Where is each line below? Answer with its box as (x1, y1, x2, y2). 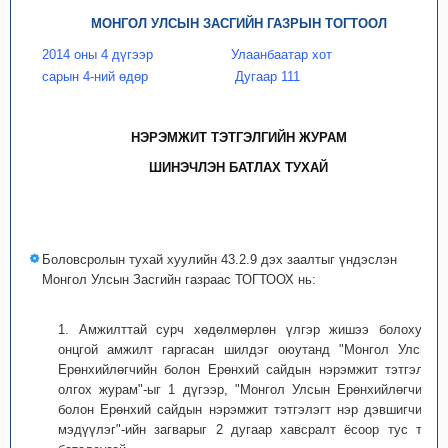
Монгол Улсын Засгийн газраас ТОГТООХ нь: (42, 272, 316, 287)
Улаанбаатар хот (231, 47, 333, 62)
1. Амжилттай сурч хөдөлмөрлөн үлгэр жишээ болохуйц (58, 322, 436, 337)
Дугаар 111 (234, 69, 300, 84)
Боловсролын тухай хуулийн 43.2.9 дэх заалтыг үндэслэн (42, 252, 397, 267)
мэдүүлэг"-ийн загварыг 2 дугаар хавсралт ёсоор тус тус (58, 422, 436, 437)
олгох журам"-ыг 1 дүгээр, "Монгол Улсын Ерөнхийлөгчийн (58, 382, 436, 397)
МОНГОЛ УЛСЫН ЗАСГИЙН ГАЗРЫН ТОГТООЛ (91, 16, 387, 31)
